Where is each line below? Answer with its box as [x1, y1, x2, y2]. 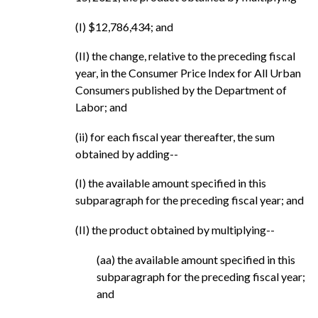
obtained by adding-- [75, 146, 178, 160]
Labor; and [75, 100, 127, 114]
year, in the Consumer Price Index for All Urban [75, 66, 301, 80]
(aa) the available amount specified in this [97, 252, 295, 266]
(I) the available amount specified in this [75, 176, 266, 190]
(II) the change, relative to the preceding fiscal [75, 49, 295, 63]
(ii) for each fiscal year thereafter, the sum [75, 129, 275, 143]
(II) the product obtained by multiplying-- [75, 222, 275, 236]
